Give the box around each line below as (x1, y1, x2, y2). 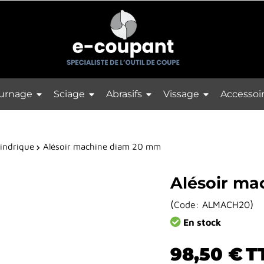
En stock (180, 216, 221, 227)
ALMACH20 (202, 199, 250, 210)
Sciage (54, 88, 88, 100)
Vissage (163, 88, 202, 100)
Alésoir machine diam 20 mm (43, 141, 161, 151)
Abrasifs (105, 88, 144, 100)
